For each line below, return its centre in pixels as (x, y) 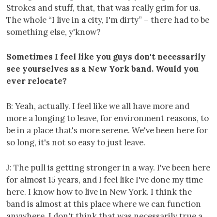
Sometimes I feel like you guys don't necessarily (106, 57)
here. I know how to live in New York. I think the (99, 192)
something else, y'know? (54, 32)
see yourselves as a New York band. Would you (102, 69)
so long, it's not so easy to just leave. (76, 143)
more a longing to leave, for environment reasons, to (108, 118)
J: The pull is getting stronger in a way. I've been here (108, 168)
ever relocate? (37, 81)
